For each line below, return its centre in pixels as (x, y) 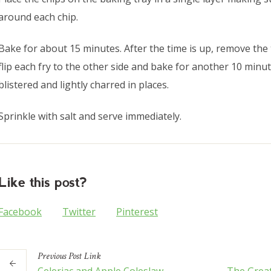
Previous (52, 256)
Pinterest (137, 212)
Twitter (79, 212)
